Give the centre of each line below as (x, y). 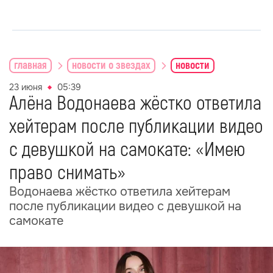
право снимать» (67, 173)
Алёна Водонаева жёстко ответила (135, 104)
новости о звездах (111, 65)
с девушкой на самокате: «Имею (127, 150)
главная (30, 65)
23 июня (26, 87)
